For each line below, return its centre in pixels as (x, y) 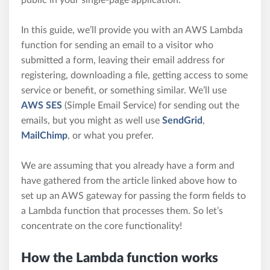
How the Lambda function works (120, 258)
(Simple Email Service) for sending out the (151, 105)
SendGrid (182, 120)
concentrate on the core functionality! (102, 226)
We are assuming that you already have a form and (128, 165)
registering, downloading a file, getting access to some (134, 75)
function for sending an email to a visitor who (117, 45)
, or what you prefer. (111, 135)
